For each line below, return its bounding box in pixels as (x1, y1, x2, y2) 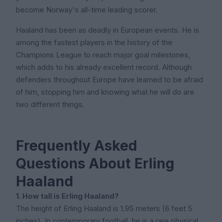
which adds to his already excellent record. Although (16, 63, 192, 72)
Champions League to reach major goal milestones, (16, 51, 190, 60)
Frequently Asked (16, 137, 137, 155)
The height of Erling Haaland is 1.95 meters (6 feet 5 (16, 204, 192, 214)
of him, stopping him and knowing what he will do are (16, 88, 194, 97)
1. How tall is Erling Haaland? (16, 192, 119, 201)
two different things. (16, 100, 84, 110)
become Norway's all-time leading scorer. (16, 5, 158, 15)
